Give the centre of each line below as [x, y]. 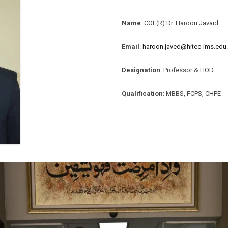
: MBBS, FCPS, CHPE [192, 93]
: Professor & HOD [187, 70]
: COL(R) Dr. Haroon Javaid [180, 23]
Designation [141, 70]
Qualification [142, 93]
